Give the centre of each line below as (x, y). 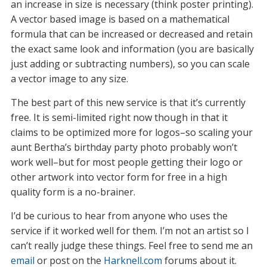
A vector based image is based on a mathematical (120, 19)
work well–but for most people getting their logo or (126, 162)
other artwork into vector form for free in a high (119, 177)
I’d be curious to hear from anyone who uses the (119, 216)
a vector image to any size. (69, 79)
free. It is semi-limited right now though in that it (119, 117)
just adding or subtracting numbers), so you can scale (130, 64)
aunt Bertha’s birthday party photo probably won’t (124, 147)
